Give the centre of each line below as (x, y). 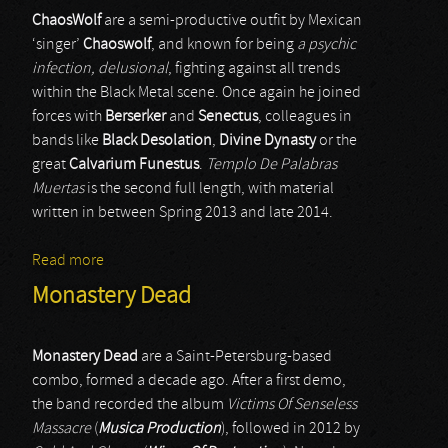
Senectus (228, 117)
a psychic (326, 45)
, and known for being (224, 45)
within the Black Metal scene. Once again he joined (196, 93)
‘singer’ (57, 45)
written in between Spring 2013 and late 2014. (182, 213)
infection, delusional (100, 69)
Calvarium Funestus (134, 165)
